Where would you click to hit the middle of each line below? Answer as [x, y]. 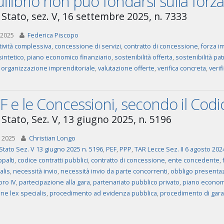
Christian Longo [52, 138]
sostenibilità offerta [143, 57]
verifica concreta [181, 68]
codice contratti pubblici [52, 160]
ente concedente [193, 160]
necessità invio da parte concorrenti [114, 171]
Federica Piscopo [53, 35]
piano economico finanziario [69, 57]
